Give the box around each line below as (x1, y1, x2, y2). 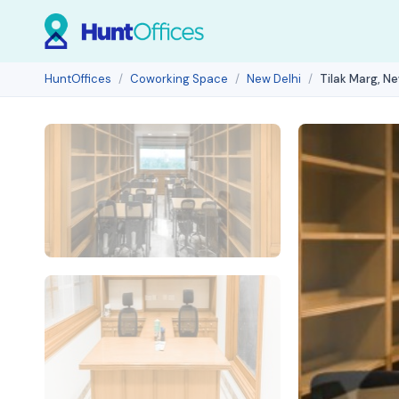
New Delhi (247, 71, 301, 86)
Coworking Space (130, 71, 228, 86)
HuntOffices (45, 71, 111, 86)
